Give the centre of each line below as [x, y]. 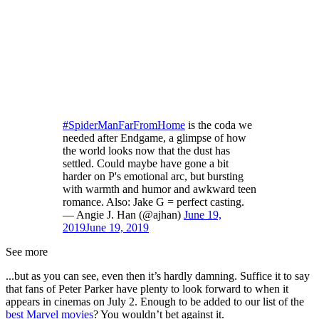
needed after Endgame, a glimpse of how [155, 138]
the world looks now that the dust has [146, 151]
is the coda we [219, 125]
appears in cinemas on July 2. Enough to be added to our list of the [155, 302]
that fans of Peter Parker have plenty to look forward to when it [147, 289]
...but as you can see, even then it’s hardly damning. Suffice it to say [158, 276]
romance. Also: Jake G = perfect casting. [153, 202]
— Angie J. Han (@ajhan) [123, 215]
